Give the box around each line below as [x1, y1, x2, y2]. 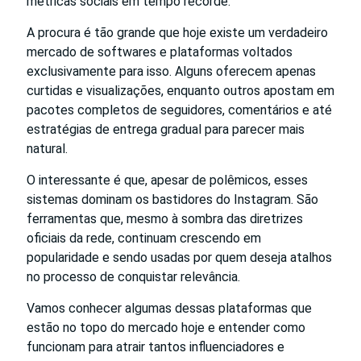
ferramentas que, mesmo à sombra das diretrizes [27, 210, 303, 226]
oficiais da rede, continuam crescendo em [27, 230, 261, 246]
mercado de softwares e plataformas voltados [27, 44, 293, 60]
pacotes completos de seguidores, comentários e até [27, 102, 332, 118]
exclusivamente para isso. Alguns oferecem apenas [27, 63, 316, 79]
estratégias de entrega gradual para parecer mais [27, 121, 305, 137]
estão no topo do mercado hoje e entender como [27, 319, 305, 335]
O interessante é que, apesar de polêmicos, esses [27, 172, 308, 188]
